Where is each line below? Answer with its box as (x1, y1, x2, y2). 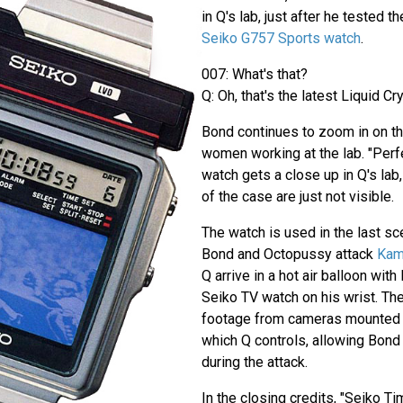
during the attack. (201, 354, 308, 372)
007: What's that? (201, 66, 308, 84)
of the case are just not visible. (201, 188, 394, 206)
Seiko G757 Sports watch (201, 30, 361, 48)
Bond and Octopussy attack (201, 246, 377, 264)
